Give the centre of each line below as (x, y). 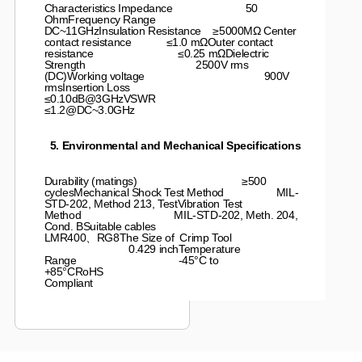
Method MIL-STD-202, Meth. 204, (171, 215)
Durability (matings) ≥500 (155, 181)
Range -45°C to (131, 260)
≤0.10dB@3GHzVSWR (178, 98)
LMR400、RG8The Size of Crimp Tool (138, 237)
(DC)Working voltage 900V (166, 76)
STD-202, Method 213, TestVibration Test (143, 203)
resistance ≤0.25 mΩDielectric (156, 53)
